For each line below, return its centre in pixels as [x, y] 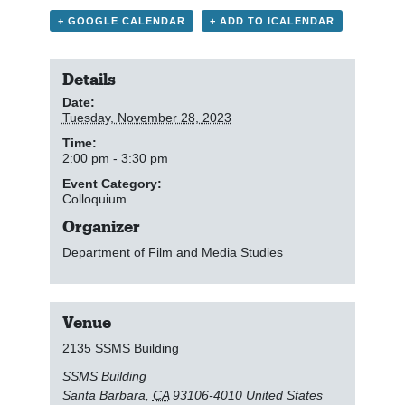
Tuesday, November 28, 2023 [146, 118]
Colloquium [94, 199]
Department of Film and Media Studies [172, 253]
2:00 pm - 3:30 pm [115, 159]
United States [284, 396]
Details [89, 79]
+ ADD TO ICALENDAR [272, 20]
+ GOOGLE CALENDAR [122, 20]
